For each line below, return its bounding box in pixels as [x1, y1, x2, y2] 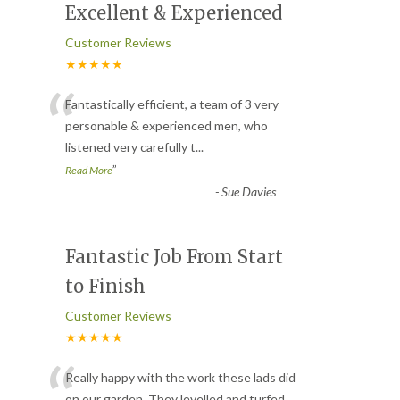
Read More [65, 162, 112, 177]
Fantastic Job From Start [65, 245, 283, 268]
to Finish [65, 274, 146, 297]
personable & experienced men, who [65, 117, 268, 133]
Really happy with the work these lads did [65, 369, 296, 385]
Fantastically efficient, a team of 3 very [65, 96, 279, 112]
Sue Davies [221, 183, 276, 199]
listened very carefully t [65, 138, 196, 154]
